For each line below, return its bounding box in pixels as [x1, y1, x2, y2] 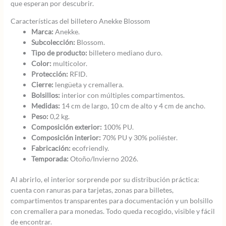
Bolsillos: [31, 90, 61, 99]
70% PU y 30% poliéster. [101, 133, 178, 142]
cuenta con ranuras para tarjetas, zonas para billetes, [11, 186, 174, 195]
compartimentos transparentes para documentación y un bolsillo [11, 196, 213, 205]
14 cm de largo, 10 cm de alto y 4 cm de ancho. [60, 101, 206, 110]
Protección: [31, 69, 69, 78]
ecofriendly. [71, 143, 109, 152]
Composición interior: [31, 133, 101, 142]
